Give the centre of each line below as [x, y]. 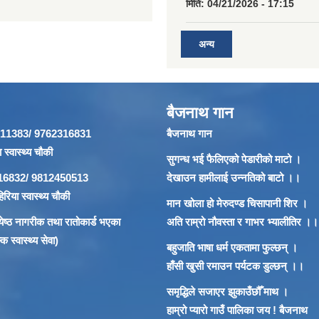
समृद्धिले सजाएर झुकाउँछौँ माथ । [228, 291]
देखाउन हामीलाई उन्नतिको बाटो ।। [234, 177]
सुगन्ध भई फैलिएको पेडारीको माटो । [234, 159]
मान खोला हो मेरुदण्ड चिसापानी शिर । [237, 203]
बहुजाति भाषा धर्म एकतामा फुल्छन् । [232, 247]
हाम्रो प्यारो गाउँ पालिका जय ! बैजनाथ [237, 310]
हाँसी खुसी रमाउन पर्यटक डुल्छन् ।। [235, 266]
